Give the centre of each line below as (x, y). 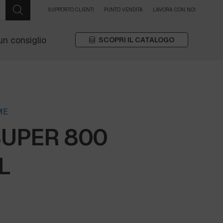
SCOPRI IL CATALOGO (136, 40)
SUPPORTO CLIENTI (71, 10)
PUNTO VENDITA (123, 10)
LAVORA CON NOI (174, 10)
